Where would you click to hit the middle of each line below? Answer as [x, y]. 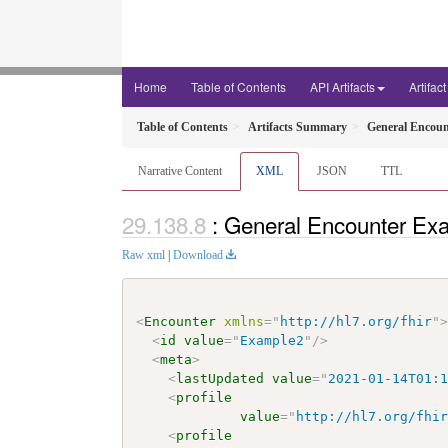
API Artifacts [342, 86]
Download [198, 255]
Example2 [272, 340]
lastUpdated [220, 378]
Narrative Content [180, 171]
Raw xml [143, 255]
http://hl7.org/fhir [356, 321]
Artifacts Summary [297, 127]
